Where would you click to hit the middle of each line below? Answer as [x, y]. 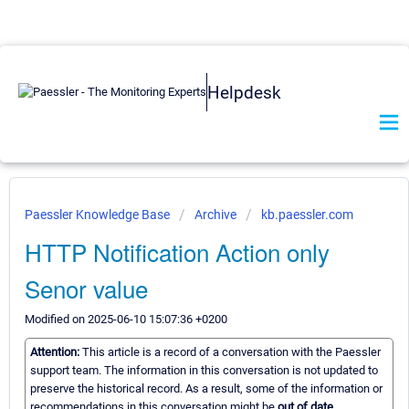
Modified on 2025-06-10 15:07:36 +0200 [126, 319]
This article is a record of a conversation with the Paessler [231, 352]
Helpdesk [244, 92]
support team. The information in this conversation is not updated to [204, 371]
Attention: [56, 352]
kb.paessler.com [307, 215]
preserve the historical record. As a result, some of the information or [206, 389]
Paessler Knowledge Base [99, 215]
